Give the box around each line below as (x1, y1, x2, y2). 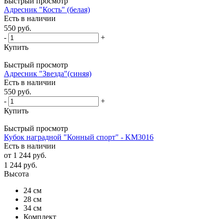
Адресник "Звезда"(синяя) (4, 69, 91, 78)
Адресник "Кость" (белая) (4, 5, 90, 14)
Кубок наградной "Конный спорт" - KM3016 (4, 133, 153, 141)
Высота (4, 170, 29, 178)
